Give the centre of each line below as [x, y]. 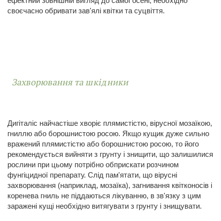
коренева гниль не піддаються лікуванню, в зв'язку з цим [104, 196]
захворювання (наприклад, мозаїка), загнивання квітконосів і [110, 185]
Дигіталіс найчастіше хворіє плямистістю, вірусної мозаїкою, [110, 123]
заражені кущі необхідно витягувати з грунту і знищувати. [105, 206]
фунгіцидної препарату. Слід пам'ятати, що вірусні [92, 175]
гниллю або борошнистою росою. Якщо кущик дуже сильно [108, 134]
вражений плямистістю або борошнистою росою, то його [103, 144]
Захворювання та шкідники [71, 82]
